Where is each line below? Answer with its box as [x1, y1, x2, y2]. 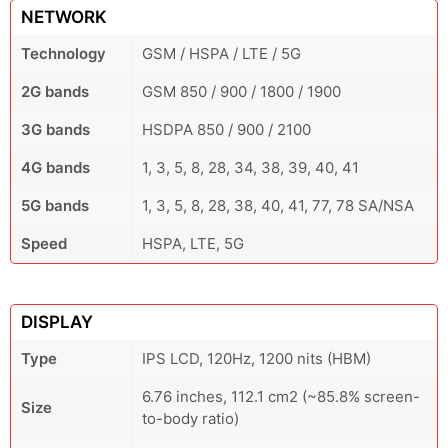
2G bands [21, 82, 89, 101]
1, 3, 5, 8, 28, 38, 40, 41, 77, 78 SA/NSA [142, 196, 414, 215]
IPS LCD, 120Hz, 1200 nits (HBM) [142, 349, 371, 368]
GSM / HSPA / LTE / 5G [142, 44, 301, 63]
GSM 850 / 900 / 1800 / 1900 [142, 82, 341, 101]
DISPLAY [21, 312, 93, 332]
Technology [21, 44, 106, 63]
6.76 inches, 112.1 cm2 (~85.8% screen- [142, 387, 420, 406]
